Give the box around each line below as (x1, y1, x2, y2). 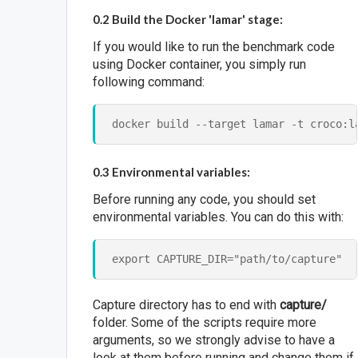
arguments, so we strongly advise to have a (93, 332, 336, 348)
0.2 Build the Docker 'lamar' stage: (93, 12, 284, 27)
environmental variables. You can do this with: (93, 209, 344, 225)
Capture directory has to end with (93, 297, 280, 313)
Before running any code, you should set (93, 192, 316, 208)
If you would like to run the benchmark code (93, 39, 336, 55)
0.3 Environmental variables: (93, 165, 251, 180)
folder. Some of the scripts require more (93, 315, 317, 331)
